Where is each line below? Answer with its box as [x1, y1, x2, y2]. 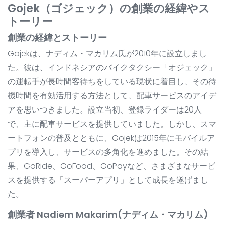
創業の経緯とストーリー [8, 31, 107, 44]
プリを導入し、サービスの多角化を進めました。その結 [8, 146, 208, 158]
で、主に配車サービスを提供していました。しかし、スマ [8, 118, 216, 130]
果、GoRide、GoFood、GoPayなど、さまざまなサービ [8, 160, 215, 172]
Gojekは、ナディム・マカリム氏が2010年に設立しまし [8, 48, 207, 60]
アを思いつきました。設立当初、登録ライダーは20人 [8, 104, 202, 116]
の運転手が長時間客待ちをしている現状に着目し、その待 [8, 76, 216, 88]
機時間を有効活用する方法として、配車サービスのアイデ [8, 90, 216, 102]
